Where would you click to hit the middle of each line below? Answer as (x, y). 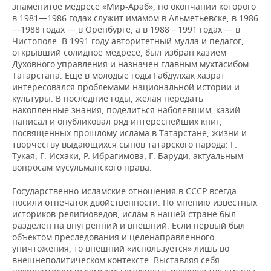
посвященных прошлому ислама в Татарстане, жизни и (129, 133)
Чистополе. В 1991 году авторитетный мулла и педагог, (128, 41)
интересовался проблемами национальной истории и (126, 87)
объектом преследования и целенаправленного (113, 237)
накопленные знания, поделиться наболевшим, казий (126, 110)
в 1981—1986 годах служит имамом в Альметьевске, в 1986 (135, 18)
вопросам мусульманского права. (82, 167)
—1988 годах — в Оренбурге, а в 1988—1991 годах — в (126, 29)
